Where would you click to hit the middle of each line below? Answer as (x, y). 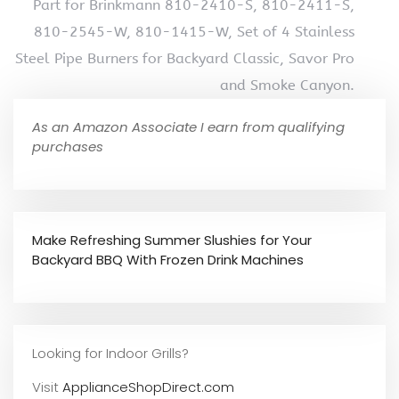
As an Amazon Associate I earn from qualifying (188, 126)
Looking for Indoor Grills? (110, 353)
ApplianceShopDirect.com (148, 387)
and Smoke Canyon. (287, 85)
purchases (68, 146)
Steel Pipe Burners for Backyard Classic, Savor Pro (185, 58)
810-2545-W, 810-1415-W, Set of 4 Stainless (194, 31)
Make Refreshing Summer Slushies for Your (172, 240)
